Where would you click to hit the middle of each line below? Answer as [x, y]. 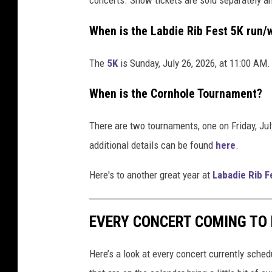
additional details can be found [152, 145]
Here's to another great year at [151, 175]
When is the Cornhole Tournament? [176, 94]
